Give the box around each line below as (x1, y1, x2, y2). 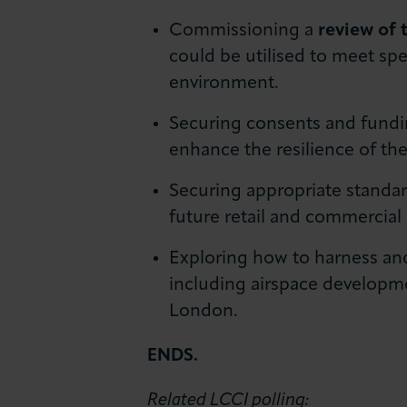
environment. (169, 74, 280, 93)
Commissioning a (169, 21, 319, 40)
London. (169, 302, 239, 321)
